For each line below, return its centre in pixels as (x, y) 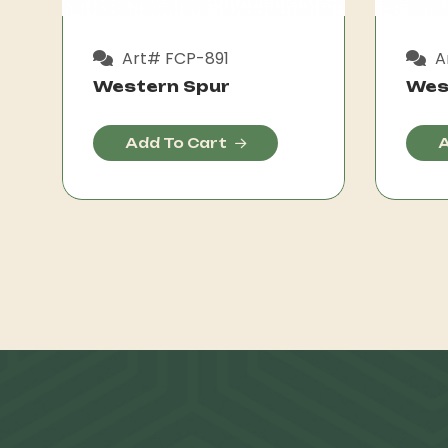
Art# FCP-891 (173, 58)
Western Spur (161, 86)
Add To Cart (176, 142)
